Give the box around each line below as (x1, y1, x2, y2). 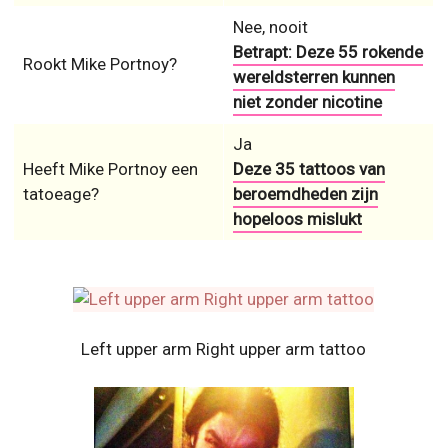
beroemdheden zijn (232, 183, 378, 204)
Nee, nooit (232, 16, 308, 37)
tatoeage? (22, 183, 99, 204)
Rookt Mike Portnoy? (22, 53, 177, 74)
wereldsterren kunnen (232, 66, 395, 87)
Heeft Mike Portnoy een (22, 158, 198, 179)
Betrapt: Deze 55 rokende (232, 41, 423, 62)
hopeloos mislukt (232, 208, 362, 229)
